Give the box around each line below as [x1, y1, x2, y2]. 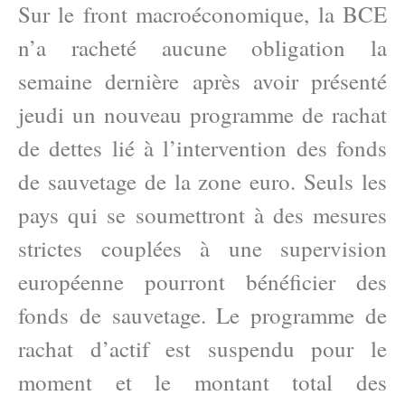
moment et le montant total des [18, 367, 387, 397]
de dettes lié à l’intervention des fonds [18, 133, 387, 163]
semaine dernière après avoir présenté [18, 66, 387, 96]
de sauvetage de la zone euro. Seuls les [18, 166, 387, 196]
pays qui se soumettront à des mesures [18, 200, 387, 230]
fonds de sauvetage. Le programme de [18, 300, 387, 330]
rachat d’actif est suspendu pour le [18, 334, 387, 363]
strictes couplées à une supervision [18, 233, 387, 263]
